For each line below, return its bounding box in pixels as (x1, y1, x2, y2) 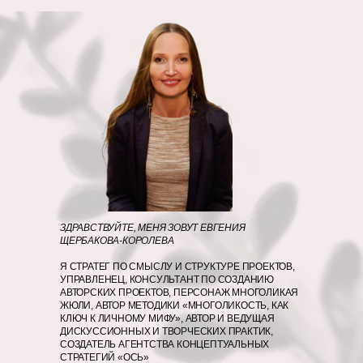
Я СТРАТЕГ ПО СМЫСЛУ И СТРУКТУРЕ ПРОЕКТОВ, (60, 261, 295, 272)
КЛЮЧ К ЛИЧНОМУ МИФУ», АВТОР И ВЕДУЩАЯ (60, 313, 275, 324)
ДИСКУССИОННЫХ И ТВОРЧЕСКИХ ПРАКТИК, (60, 326, 274, 337)
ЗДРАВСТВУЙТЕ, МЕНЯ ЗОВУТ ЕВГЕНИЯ (60, 222, 246, 233)
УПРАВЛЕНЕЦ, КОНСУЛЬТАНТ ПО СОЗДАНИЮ (60, 274, 275, 285)
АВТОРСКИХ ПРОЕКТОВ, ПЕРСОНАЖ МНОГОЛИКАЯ (60, 287, 299, 298)
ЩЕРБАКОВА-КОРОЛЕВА (60, 235, 174, 246)
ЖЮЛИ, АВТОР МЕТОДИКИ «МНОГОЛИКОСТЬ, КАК (60, 300, 289, 311)
